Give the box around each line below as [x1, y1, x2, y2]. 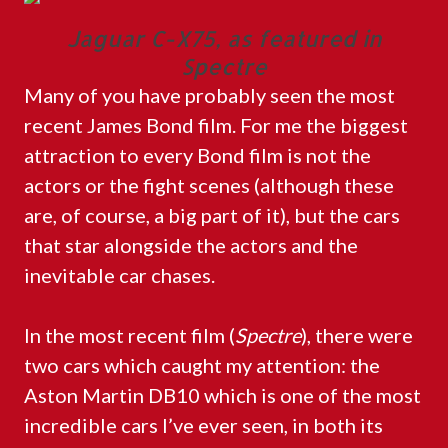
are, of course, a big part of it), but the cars [24, 203, 400, 227]
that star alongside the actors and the [24, 233, 358, 257]
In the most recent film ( [24, 323, 235, 347]
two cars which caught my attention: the [24, 353, 380, 377]
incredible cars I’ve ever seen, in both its [24, 413, 383, 437]
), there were [301, 323, 413, 347]
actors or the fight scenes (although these [24, 173, 394, 197]
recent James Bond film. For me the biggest [24, 113, 408, 137]
